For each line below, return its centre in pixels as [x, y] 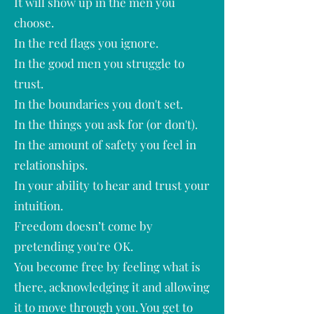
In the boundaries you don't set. [98, 104]
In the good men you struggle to [99, 63]
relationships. [51, 165]
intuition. [39, 205]
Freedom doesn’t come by [83, 226]
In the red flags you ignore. [86, 43]
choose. [34, 22]
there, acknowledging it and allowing [112, 287]
